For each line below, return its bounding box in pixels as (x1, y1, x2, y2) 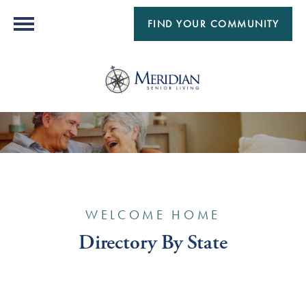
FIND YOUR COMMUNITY (147, 17, 279, 31)
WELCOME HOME (85, 206, 221, 223)
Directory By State (78, 229, 227, 256)
